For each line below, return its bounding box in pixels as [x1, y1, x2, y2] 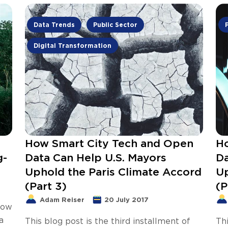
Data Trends [34, 21, 75, 28]
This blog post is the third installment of [25, 216, 190, 225]
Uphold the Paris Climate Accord [25, 165, 202, 178]
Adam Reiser [40, 195, 84, 203]
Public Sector [93, 21, 138, 28]
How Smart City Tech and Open [25, 137, 193, 149]
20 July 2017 [104, 195, 149, 203]
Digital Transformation [34, 42, 112, 49]
